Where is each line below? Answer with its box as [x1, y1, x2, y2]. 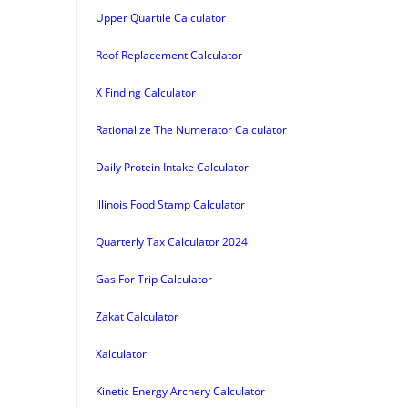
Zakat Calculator [96, 308, 178, 324]
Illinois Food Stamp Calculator [96, 196, 245, 212]
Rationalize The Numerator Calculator [96, 121, 287, 138]
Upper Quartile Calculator [96, 9, 226, 25]
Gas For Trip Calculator [96, 270, 212, 287]
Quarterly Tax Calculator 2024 [96, 233, 248, 250]
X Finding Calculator [96, 84, 196, 100]
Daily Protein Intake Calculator [96, 158, 249, 175]
